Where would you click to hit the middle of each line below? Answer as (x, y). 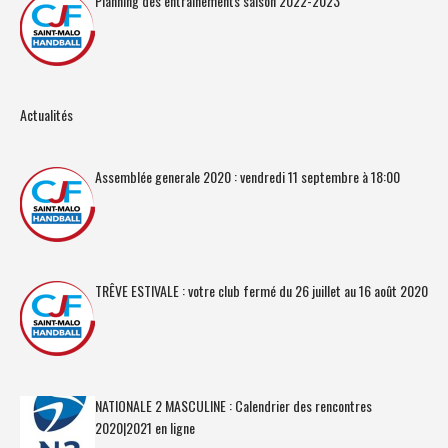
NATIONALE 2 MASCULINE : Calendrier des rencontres (233, 405)
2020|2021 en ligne (145, 427)
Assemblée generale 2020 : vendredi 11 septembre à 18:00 (247, 176)
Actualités (46, 115)
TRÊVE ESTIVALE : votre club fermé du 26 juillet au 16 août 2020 (261, 291)
